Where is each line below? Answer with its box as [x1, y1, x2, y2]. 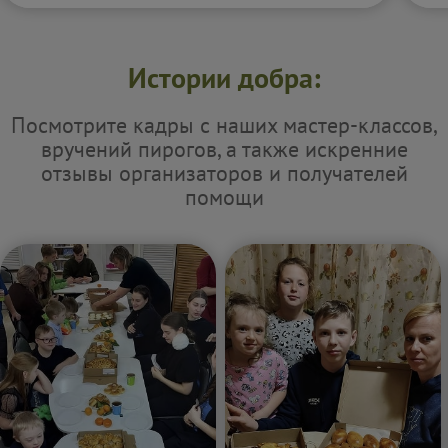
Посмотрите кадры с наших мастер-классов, [10, 111, 438, 139]
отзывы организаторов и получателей [40, 159, 408, 187]
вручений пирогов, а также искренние [40, 135, 408, 163]
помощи [184, 183, 264, 211]
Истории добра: [127, 59, 321, 96]
